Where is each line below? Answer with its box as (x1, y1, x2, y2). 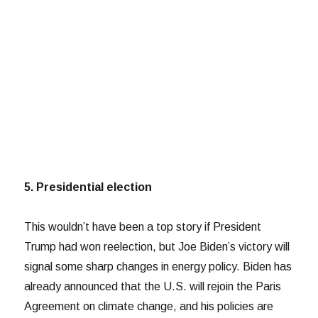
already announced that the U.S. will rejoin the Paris (24, 280, 282, 292)
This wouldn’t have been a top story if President (24, 220, 262, 233)
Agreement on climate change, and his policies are (24, 300, 274, 312)
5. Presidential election (24, 180, 153, 193)
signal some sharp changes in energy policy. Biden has (24, 260, 292, 273)
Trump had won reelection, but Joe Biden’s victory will (24, 240, 290, 253)
